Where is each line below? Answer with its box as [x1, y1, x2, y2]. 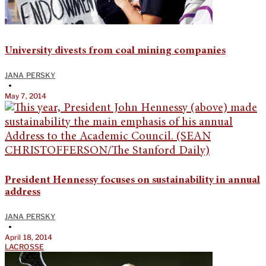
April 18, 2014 [5, 233, 53, 242]
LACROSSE [5, 242, 44, 252]
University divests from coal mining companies [5, 46, 226, 57]
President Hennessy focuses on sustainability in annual [5, 175, 260, 186]
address [5, 187, 40, 198]
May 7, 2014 [5, 91, 47, 101]
